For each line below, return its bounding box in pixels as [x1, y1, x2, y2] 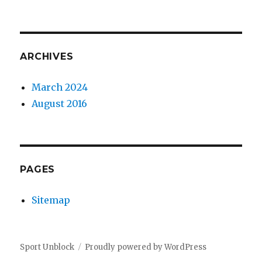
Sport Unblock [20, 242, 75, 253]
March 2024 [32, 81, 88, 94]
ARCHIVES [20, 51, 74, 63]
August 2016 [32, 98, 88, 110]
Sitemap [32, 194, 71, 206]
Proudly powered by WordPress [85, 242, 207, 253]
